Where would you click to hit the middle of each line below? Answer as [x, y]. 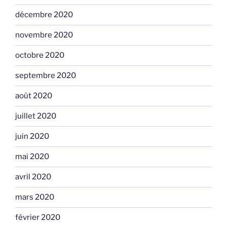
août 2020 [34, 96]
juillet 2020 [36, 116]
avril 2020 [33, 177]
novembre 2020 [44, 35]
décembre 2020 [44, 15]
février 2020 [38, 218]
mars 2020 [35, 197]
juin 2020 [32, 137]
